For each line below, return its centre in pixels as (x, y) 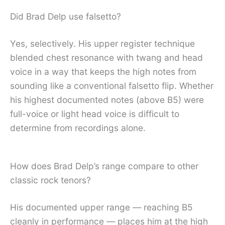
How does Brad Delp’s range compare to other (104, 166)
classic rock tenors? (50, 180)
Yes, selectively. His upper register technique (102, 43)
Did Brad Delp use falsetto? (66, 16)
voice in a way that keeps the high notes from (103, 71)
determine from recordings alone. (78, 128)
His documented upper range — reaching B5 (101, 207)
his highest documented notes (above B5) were (107, 99)
